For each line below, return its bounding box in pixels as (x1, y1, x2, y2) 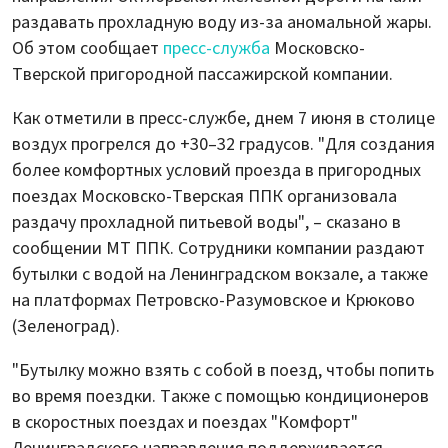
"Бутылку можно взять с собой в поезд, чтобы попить (12, 358, 434, 384)
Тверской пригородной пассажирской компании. (12, 62, 393, 88)
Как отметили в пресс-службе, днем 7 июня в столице (12, 106, 435, 132)
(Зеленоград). (12, 314, 120, 340)
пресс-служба (163, 36, 270, 62)
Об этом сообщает (12, 36, 163, 62)
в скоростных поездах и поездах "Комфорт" (12, 410, 358, 436)
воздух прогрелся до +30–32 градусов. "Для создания (12, 132, 435, 158)
